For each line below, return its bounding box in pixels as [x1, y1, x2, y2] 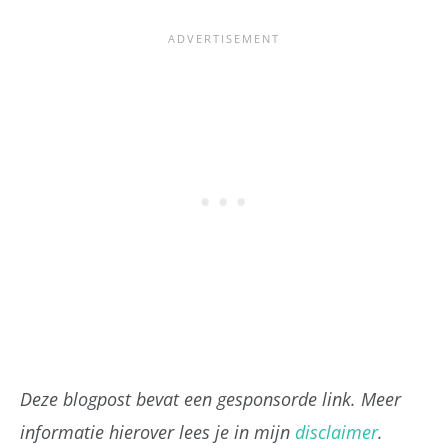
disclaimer [295, 419, 378, 444]
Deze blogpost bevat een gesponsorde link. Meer [20, 386, 401, 411]
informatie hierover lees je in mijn [20, 419, 295, 444]
